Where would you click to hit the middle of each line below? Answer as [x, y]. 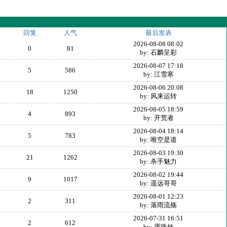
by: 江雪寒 [158, 74]
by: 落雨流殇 [158, 205]
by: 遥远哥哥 [158, 183]
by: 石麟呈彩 [158, 52]
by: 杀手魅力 [158, 161]
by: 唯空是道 [158, 140]
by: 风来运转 [158, 96]
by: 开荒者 [158, 118]
